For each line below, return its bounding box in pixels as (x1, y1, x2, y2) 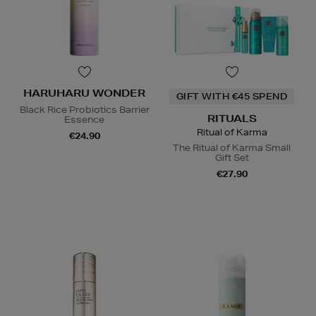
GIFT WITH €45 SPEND (176, 90, 288, 102)
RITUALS (207, 111, 257, 125)
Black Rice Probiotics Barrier (19, 103, 150, 116)
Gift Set (214, 151, 249, 164)
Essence (64, 113, 104, 126)
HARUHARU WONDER (23, 86, 145, 99)
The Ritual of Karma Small (173, 141, 291, 154)
